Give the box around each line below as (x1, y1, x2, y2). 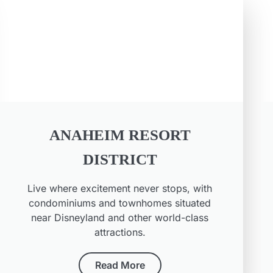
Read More (94, 259, 145, 272)
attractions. (94, 226, 146, 239)
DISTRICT (82, 151, 157, 168)
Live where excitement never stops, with (27, 182, 213, 195)
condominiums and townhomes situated (29, 197, 211, 210)
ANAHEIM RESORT (49, 127, 191, 144)
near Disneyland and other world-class (31, 211, 209, 224)
